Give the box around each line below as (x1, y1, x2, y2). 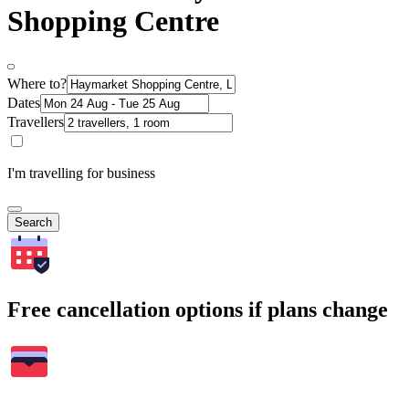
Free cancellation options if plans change (7, 297, 388, 321)
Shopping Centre (7, 5, 219, 38)
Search (15, 215, 52, 229)
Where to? (7, 75, 67, 91)
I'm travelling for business (7, 164, 155, 181)
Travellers (7, 113, 64, 130)
